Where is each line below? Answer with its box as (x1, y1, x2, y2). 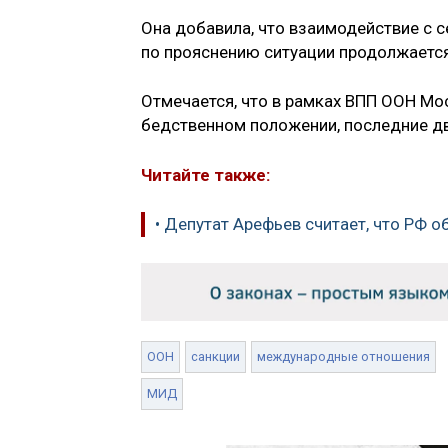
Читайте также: (141, 164, 270, 185)
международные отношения (257, 348, 430, 364)
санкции (191, 348, 240, 364)
